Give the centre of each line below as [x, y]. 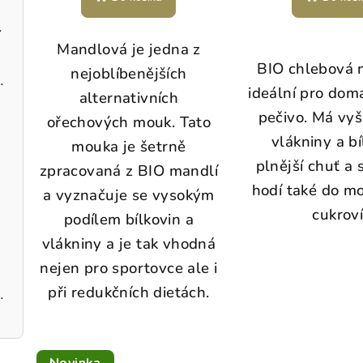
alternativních [129, 98]
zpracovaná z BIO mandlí [129, 171]
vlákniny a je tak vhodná [129, 244]
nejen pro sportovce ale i [129, 269]
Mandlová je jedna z [129, 50]
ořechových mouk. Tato [129, 123]
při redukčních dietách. [129, 293]
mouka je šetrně [129, 147]
